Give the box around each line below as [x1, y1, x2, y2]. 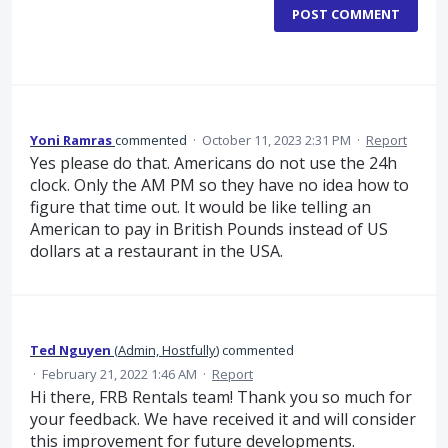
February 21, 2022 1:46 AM [42, 365, 197, 384]
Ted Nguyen [30, 341, 111, 360]
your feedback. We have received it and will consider [30, 408, 416, 431]
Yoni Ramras [30, 131, 112, 149]
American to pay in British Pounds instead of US [30, 218, 388, 240]
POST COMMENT [292, 5, 400, 23]
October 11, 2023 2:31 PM [202, 131, 351, 149]
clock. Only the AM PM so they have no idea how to [30, 174, 409, 196]
